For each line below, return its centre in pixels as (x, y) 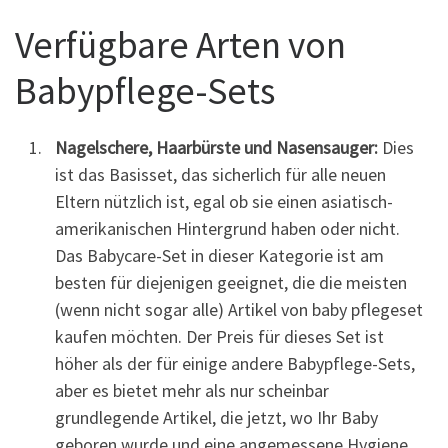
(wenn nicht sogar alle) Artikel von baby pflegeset (239, 310)
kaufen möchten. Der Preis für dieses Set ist (219, 337)
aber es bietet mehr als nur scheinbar (192, 391)
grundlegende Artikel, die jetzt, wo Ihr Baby (216, 418)
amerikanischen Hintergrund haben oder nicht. (227, 229)
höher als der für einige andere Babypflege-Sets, (235, 364)
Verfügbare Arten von (180, 45)
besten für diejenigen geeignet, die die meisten (231, 283)
